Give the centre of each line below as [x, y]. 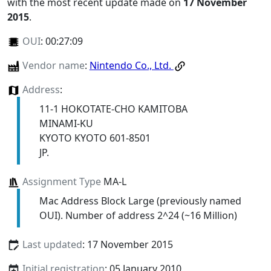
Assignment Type [61, 182]
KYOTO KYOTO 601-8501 [95, 138]
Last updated [52, 245]
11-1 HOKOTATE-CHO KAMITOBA [113, 109]
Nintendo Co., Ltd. [131, 65]
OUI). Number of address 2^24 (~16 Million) [138, 216]
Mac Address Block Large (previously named [140, 201]
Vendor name [53, 65]
